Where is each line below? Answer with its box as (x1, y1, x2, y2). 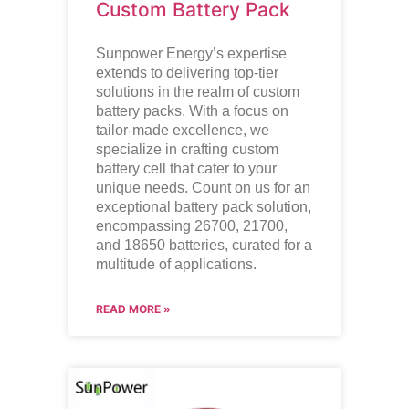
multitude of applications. (95, 256, 257, 272)
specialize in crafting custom (95, 141, 278, 157)
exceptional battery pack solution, (95, 198, 311, 215)
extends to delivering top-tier (95, 64, 278, 80)
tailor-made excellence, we (95, 121, 269, 138)
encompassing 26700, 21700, (95, 217, 288, 234)
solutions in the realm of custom (95, 83, 299, 100)
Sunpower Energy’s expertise (95, 45, 287, 61)
